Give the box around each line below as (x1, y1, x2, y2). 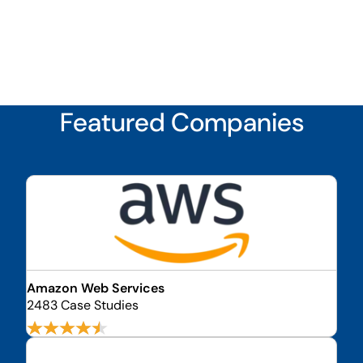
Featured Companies (59, 105, 304, 139)
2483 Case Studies (27, 297, 139, 314)
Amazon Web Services (27, 280, 164, 297)
